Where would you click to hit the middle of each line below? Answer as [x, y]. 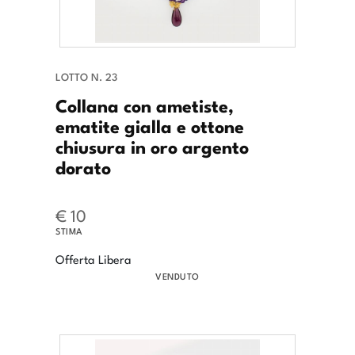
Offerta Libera [94, 259]
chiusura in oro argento [152, 146]
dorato [83, 167]
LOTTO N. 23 [86, 77]
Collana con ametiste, [145, 105]
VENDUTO [177, 276]
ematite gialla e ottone [150, 126]
